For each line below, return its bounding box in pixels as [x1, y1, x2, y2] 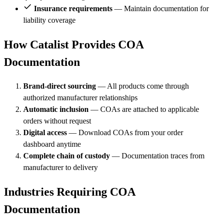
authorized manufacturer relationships [23, 93, 138, 102]
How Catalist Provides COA [4, 38, 143, 51]
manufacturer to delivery [23, 163, 98, 171]
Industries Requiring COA [4, 185, 135, 198]
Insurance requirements [34, 4, 112, 13]
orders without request [23, 116, 91, 125]
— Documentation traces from [110, 151, 204, 160]
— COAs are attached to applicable [89, 105, 199, 113]
